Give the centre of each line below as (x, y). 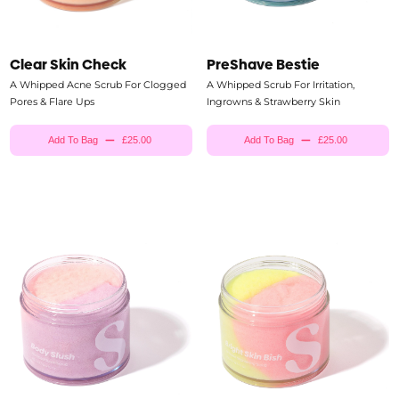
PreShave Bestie (263, 65)
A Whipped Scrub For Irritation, (281, 85)
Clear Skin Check (69, 65)
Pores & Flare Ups (53, 102)
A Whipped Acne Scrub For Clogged (98, 85)
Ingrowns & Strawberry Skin (273, 102)
